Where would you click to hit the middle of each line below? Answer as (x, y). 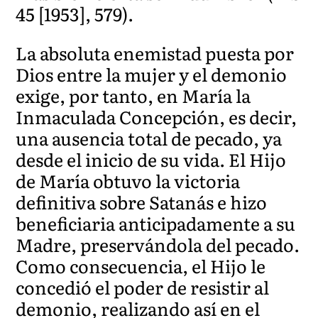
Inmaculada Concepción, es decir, (157, 116)
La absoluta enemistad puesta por (155, 53)
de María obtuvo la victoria (128, 180)
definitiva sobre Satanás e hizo (142, 202)
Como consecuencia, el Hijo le (141, 265)
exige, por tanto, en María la (133, 95)
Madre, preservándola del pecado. (158, 244)
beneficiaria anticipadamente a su (156, 223)
